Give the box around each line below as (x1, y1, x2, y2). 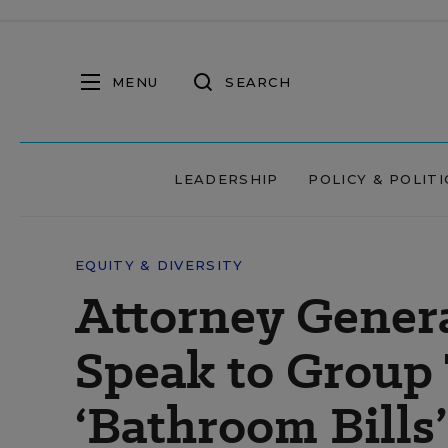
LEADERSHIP (174, 171, 279, 187)
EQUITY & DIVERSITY (75, 257, 244, 273)
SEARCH (225, 73, 291, 90)
